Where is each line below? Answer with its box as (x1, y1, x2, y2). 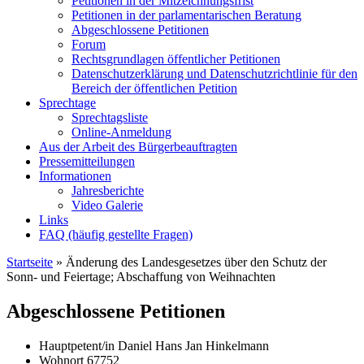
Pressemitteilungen (39, 154, 135, 168)
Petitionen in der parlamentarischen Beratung (71, 8, 301, 22)
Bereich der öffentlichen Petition (71, 81, 237, 95)
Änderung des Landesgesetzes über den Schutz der (66, 255, 327, 269)
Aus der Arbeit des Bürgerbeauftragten (39, 140, 237, 154)
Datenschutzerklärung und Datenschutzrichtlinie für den (71, 67, 357, 80)
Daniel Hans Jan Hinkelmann (118, 338, 269, 353)
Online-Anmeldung (71, 125, 171, 139)
